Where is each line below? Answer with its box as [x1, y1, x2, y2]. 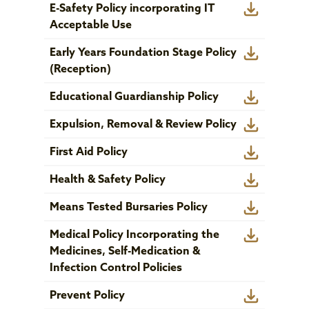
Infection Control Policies [50, 263, 182, 274]
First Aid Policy [50, 147, 128, 158]
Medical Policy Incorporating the [50, 230, 219, 241]
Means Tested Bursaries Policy [50, 202, 208, 213]
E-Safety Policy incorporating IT [50, 3, 215, 14]
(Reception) [50, 64, 111, 75]
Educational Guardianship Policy [50, 92, 219, 103]
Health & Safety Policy [50, 175, 166, 186]
